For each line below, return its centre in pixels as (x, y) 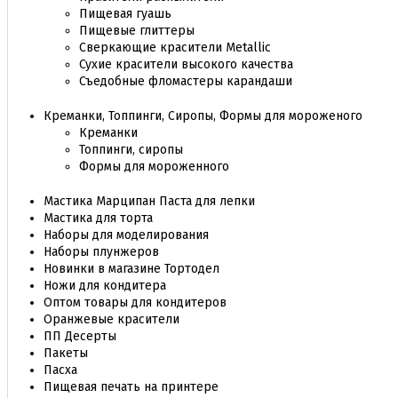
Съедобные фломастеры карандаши (186, 81)
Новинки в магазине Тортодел (131, 269)
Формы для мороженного (154, 167)
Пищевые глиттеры (137, 31)
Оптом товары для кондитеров (135, 302)
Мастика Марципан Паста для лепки (149, 201)
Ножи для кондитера (105, 286)
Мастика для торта (98, 218)
